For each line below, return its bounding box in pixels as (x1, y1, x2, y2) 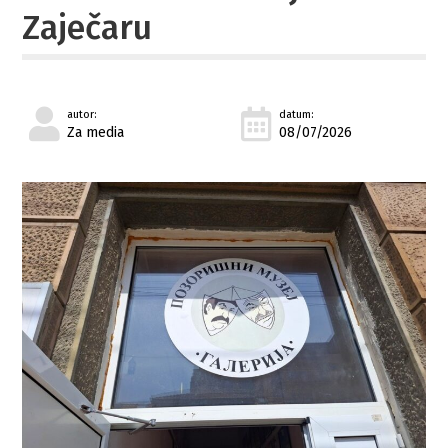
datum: (279, 107, 315, 121)
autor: (67, 107, 98, 121)
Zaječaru (22, 7, 153, 48)
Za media (67, 123, 125, 141)
